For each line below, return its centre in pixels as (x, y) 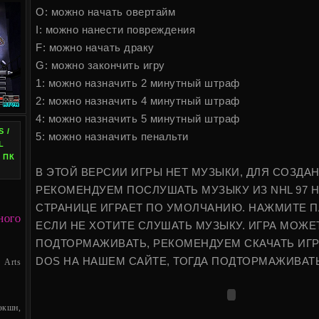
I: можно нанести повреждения (115, 30)
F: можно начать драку (95, 47)
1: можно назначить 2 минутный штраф (138, 83)
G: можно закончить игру (100, 65)
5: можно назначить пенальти (112, 136)
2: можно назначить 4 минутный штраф (138, 101)
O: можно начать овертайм (105, 12)
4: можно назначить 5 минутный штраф (138, 119)
